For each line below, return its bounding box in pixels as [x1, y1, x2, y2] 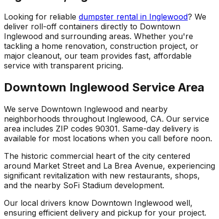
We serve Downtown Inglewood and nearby [4, 104, 168, 114]
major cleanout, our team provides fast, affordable [4, 51, 192, 61]
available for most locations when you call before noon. [4, 133, 212, 144]
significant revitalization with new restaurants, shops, [4, 171, 200, 181]
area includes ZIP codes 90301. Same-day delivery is [4, 124, 199, 134]
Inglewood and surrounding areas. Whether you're [4, 31, 193, 42]
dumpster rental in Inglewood [79, 12, 188, 22]
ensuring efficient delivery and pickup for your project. [4, 208, 206, 218]
